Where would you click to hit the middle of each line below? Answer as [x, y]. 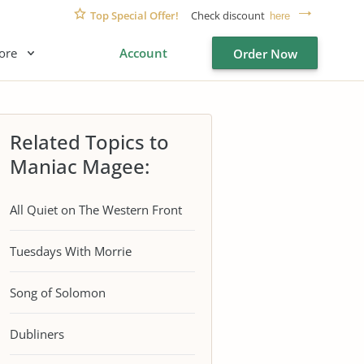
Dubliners [37, 334]
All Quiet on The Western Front [96, 209]
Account [143, 53]
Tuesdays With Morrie [71, 251]
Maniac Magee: [80, 166]
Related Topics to [89, 142]
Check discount [228, 15]
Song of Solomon [58, 292]
